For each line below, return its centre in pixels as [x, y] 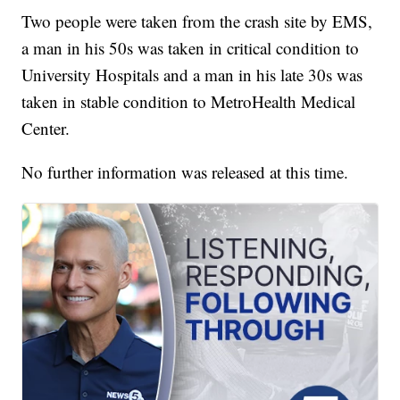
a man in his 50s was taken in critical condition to [191, 47]
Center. [46, 128]
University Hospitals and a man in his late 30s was [192, 74]
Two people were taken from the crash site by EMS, [197, 21]
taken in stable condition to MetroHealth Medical [189, 101]
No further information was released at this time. [185, 171]
